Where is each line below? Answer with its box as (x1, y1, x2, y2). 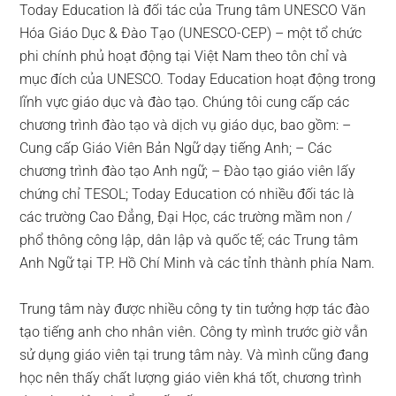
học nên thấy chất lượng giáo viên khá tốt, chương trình (19, 369, 362, 386)
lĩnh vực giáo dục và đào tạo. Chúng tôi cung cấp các (19, 93, 350, 110)
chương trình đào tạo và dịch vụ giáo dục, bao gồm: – (19, 116, 352, 133)
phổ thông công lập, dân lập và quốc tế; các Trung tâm (19, 231, 359, 248)
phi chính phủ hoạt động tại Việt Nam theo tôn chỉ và (19, 47, 348, 65)
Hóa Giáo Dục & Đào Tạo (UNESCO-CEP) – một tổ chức (19, 24, 362, 42)
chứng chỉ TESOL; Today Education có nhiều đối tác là (19, 185, 355, 202)
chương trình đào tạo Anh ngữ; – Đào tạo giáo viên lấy (19, 162, 356, 179)
